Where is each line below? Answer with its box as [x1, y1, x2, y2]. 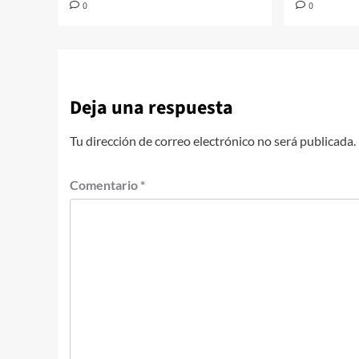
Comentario [70, 176, 140, 192]
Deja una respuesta [70, 93, 233, 122]
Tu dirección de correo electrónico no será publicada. [70, 132, 356, 148]
